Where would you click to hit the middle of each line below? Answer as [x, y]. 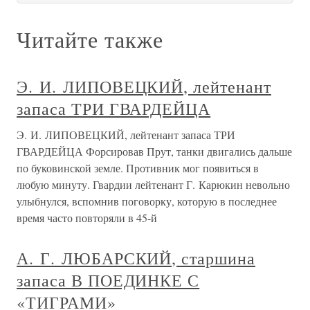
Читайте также [90, 39]
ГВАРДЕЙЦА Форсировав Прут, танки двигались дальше [154, 151]
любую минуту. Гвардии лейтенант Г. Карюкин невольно [153, 184]
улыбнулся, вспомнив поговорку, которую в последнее [147, 201]
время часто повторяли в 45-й [87, 218]
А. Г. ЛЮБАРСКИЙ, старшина [136, 258]
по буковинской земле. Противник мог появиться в [138, 168]
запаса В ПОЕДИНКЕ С [108, 280]
